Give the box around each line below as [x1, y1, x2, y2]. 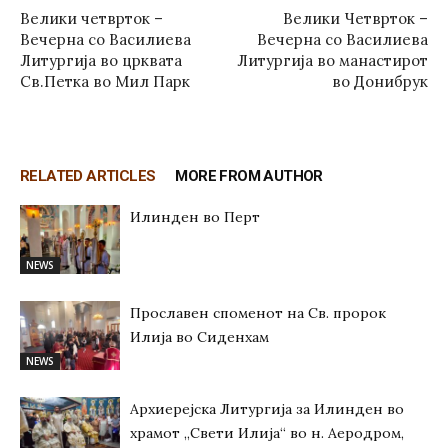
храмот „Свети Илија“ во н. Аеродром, [130, 424, 404, 442]
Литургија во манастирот [237, 51, 428, 70]
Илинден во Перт [130, 208, 260, 226]
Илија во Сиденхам [130, 328, 269, 346]
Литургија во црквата [20, 51, 182, 70]
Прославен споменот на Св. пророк [130, 304, 386, 322]
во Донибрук [332, 72, 428, 91]
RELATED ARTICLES [20, 167, 156, 185]
